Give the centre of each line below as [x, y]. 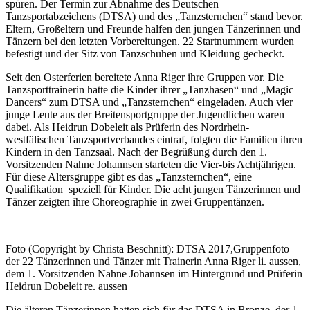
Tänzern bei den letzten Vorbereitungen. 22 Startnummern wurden [150, 42]
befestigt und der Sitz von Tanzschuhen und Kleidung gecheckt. [145, 54]
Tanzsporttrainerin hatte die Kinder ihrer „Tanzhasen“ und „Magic [149, 90]
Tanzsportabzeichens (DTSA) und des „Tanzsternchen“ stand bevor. [154, 17]
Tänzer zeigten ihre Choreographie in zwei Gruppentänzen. [135, 202]
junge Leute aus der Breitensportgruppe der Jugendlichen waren [145, 115]
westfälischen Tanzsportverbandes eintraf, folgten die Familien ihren [154, 140]
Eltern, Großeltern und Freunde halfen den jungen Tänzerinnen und [153, 29]
